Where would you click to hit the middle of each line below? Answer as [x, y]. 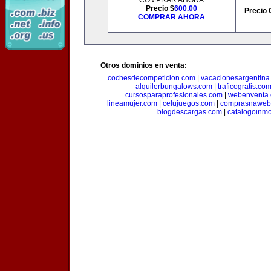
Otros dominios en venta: [144, 65]
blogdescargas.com [189, 112]
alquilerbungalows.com [174, 87]
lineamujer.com [132, 103]
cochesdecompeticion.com [152, 78]
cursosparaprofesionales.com [174, 95]
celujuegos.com [188, 103]
